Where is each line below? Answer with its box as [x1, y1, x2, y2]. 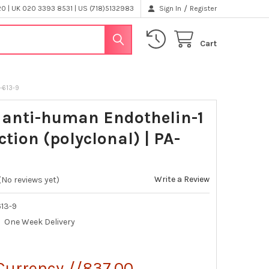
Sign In [159, 4, 182, 13]
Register [190, 4, 217, 13]
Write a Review [154, 174, 210, 184]
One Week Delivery [4, 217, 76, 228]
